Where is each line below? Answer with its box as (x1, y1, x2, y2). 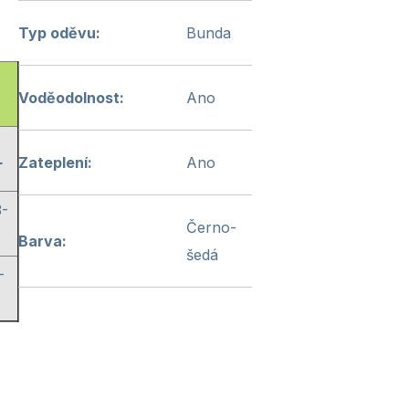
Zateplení (18, 153, 88, 172)
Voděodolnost (18, 89, 120, 107)
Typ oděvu (18, 24, 96, 42)
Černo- (186, 218, 236, 236)
